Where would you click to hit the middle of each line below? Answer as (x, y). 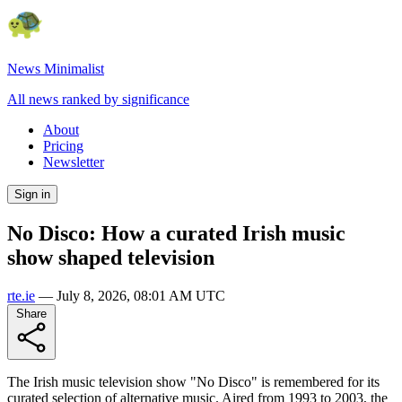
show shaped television (111, 257)
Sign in (32, 194)
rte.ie (21, 295)
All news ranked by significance (98, 99)
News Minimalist (56, 69)
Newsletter (74, 162)
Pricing (63, 146)
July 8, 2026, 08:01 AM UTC (141, 295)
